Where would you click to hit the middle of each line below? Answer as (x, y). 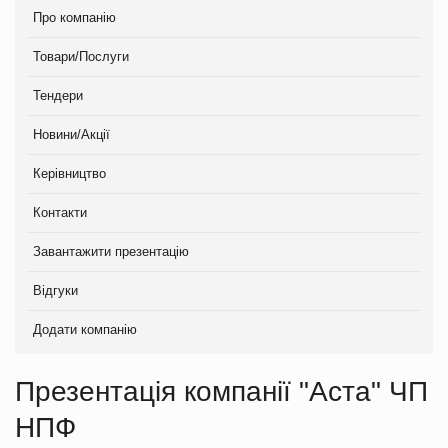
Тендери (58, 95)
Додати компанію (85, 329)
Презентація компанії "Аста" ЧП (221, 391)
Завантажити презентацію (111, 251)
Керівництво (69, 173)
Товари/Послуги (81, 56)
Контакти (60, 212)
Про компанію (74, 17)
